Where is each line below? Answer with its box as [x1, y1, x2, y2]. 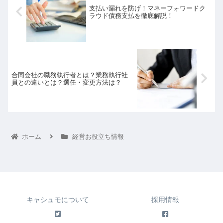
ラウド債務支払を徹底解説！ [89, 11, 174, 19]
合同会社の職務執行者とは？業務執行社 [11, 71, 128, 79]
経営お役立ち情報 [72, 132, 124, 140]
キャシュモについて [26, 195, 89, 204]
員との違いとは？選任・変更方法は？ [11, 78, 121, 86]
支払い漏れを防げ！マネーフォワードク [89, 4, 206, 12]
